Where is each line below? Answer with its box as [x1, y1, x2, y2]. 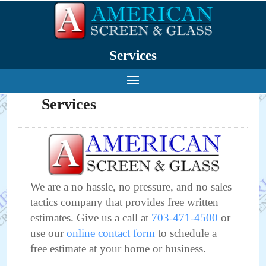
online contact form [66, 226, 156, 239]
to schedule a [155, 226, 217, 239]
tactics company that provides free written [30, 195, 219, 208]
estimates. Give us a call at [30, 211, 152, 224]
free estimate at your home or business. [30, 242, 207, 255]
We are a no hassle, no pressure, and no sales [30, 180, 232, 193]
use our [30, 226, 67, 239]
